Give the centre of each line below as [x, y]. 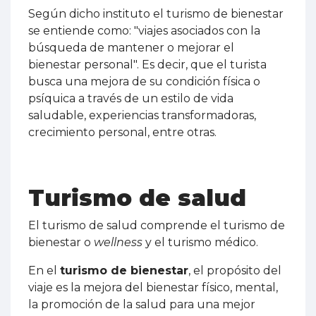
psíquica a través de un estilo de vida [131, 99]
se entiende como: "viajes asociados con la [144, 31]
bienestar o [61, 243]
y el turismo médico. [200, 243]
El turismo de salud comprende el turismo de [157, 226]
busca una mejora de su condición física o [144, 82]
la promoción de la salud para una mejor [142, 305]
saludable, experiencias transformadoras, [142, 116]
